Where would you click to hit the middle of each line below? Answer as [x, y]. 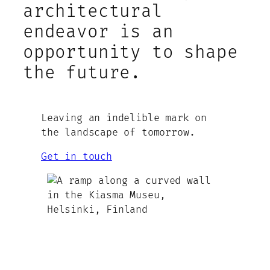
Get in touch [77, 156]
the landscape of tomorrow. [118, 132]
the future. [82, 73]
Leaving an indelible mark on [124, 118]
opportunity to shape [130, 52]
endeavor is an [98, 32]
